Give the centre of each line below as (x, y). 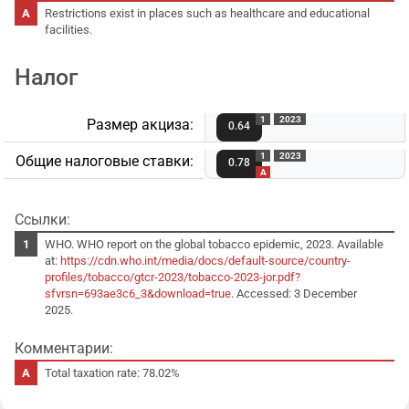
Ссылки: (42, 219)
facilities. (69, 29)
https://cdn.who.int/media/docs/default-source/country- (206, 260)
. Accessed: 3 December (294, 293)
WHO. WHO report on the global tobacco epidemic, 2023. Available (215, 244)
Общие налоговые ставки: (105, 161)
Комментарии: (64, 348)
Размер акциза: (140, 124)
